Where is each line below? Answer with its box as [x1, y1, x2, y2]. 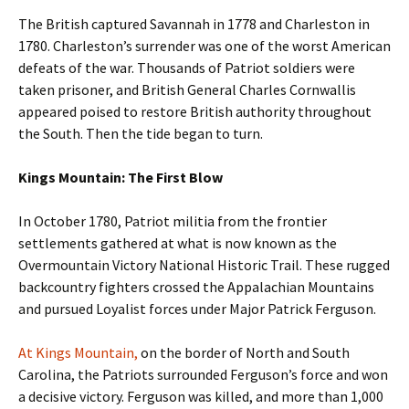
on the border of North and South [138, 343, 350, 362]
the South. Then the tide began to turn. [18, 124, 263, 143]
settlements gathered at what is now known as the [18, 234, 337, 253]
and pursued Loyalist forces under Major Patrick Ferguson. [18, 299, 376, 319]
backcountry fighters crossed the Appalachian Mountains [18, 278, 374, 297]
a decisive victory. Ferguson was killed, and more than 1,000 [18, 387, 383, 406]
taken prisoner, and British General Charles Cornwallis [18, 80, 356, 100]
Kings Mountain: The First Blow [18, 168, 223, 187]
